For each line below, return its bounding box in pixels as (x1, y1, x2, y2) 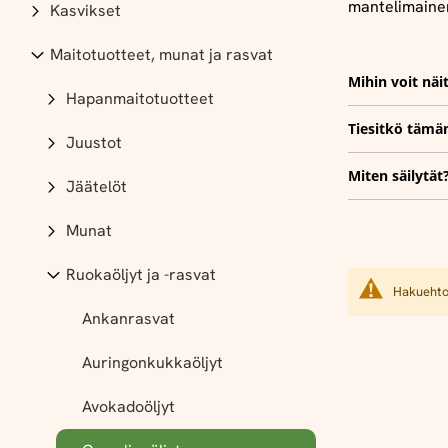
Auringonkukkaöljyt (82, 352, 223, 373)
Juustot (66, 132, 122, 153)
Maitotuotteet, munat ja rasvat (50, 44, 273, 65)
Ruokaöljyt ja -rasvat (66, 264, 216, 285)
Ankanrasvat (82, 308, 175, 329)
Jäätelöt (66, 176, 127, 197)
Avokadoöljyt (82, 396, 175, 417)
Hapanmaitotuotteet (66, 88, 214, 109)
